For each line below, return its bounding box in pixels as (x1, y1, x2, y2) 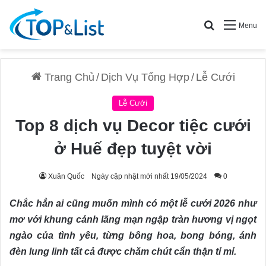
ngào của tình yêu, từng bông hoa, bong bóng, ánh (9, 230, 256, 241)
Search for (215, 20, 258, 30)
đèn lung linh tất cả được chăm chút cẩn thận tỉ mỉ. (9, 246, 236, 257)
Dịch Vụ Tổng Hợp (100, 71, 189, 84)
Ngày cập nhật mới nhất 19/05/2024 (91, 172, 207, 181)
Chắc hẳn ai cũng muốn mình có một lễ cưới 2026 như (9, 198, 256, 209)
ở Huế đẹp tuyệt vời (54, 140, 212, 159)
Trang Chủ (41, 71, 94, 84)
